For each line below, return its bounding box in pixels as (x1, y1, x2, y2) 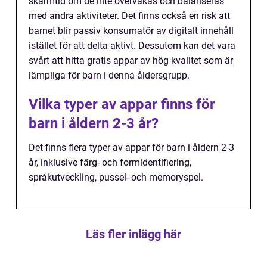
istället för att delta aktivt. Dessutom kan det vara (29, 40, 235, 52)
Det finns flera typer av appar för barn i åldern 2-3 (29, 142, 234, 154)
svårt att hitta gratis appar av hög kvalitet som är (29, 55, 233, 67)
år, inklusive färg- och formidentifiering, (29, 157, 191, 169)
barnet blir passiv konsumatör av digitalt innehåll (29, 25, 234, 37)
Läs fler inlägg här (86, 227, 181, 242)
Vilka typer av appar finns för (29, 96, 215, 113)
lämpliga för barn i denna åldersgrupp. (29, 70, 190, 82)
